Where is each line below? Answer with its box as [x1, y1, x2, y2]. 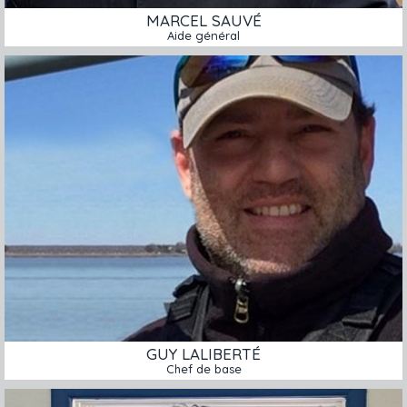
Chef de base [165, 362, 242, 377]
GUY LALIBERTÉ [146, 344, 261, 364]
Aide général [167, 28, 240, 44]
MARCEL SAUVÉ [145, 11, 262, 31]
